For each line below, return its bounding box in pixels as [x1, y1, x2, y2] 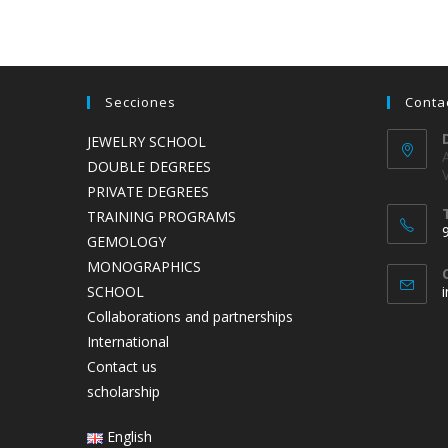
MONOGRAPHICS [87, 257, 201, 276]
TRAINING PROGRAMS [87, 207, 236, 226]
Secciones [105, 93, 176, 111]
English [107, 427, 153, 446]
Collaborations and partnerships [87, 307, 293, 326]
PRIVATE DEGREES [87, 182, 209, 201]
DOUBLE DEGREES [87, 157, 211, 176]
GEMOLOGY [87, 232, 166, 251]
